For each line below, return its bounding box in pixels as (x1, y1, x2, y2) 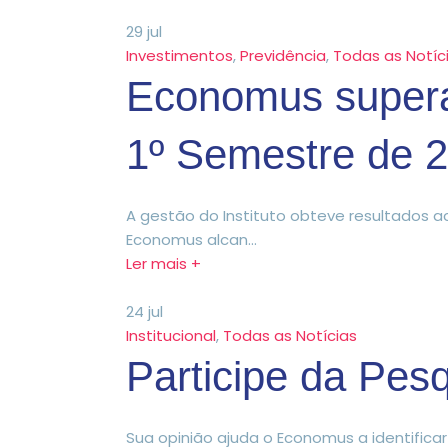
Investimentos (126, 44, 233, 66)
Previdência (240, 44, 326, 66)
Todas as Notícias (223, 324, 357, 346)
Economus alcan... (126, 228, 257, 250)
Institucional (126, 324, 216, 346)
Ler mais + (126, 252, 201, 274)
